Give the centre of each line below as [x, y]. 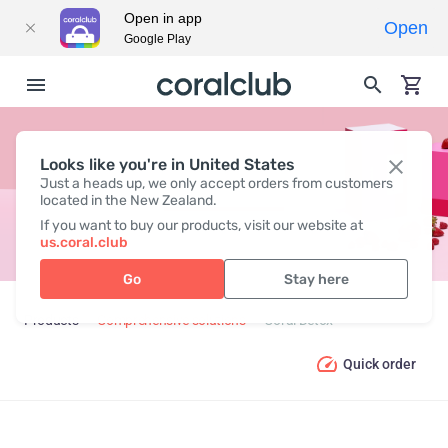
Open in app [163, 18]
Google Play [157, 39]
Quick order [379, 363]
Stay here [316, 279]
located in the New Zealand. [128, 200]
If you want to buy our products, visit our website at [201, 225]
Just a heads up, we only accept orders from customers [216, 183]
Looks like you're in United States [167, 164]
